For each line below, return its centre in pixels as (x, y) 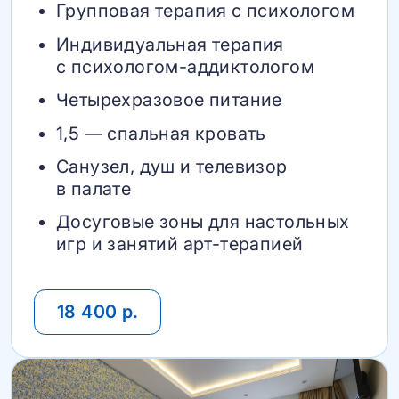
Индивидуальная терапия (170, 44)
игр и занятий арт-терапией (180, 244)
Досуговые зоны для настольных (203, 222)
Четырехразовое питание (169, 100)
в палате (94, 189)
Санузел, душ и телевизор (172, 167)
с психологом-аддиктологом (185, 66)
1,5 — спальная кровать (161, 133)
